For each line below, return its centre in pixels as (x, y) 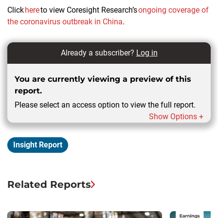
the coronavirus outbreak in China (65, 21)
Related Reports (49, 184)
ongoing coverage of (173, 10)
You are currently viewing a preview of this (103, 79)
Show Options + (176, 116)
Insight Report (38, 145)
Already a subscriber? (98, 53)
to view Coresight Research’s (89, 10)
